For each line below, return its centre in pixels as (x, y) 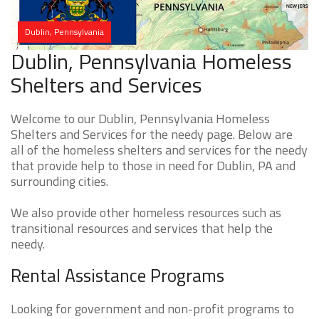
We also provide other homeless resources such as (146, 213)
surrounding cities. (59, 182)
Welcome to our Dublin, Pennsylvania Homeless (140, 119)
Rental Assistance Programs (117, 276)
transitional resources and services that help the (142, 229)
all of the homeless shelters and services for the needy (159, 150)
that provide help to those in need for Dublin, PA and (153, 166)
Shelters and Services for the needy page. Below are (152, 135)
